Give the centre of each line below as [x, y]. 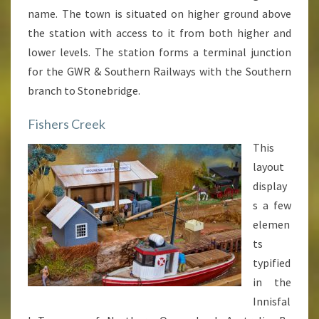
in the [272, 282]
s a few [272, 205]
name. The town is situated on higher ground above [159, 14]
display [270, 186]
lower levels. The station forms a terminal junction [159, 52]
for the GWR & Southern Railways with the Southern [159, 71]
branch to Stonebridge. [84, 90]
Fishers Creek [67, 124]
